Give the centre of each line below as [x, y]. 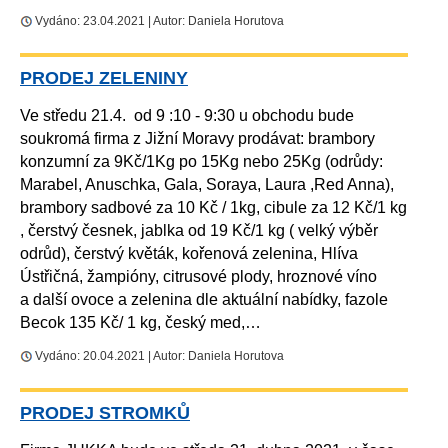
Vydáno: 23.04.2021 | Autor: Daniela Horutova [159, 21]
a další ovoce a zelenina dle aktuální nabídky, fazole [204, 300]
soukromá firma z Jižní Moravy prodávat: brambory [197, 139]
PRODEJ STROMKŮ [105, 413]
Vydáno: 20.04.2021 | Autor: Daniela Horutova [159, 356]
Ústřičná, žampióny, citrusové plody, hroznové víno [198, 277]
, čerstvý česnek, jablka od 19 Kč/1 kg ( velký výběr [199, 231]
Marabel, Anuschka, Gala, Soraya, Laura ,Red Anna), [207, 185]
